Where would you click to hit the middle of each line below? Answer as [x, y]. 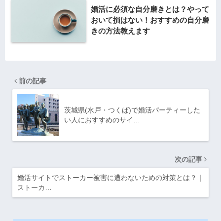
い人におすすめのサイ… [102, 120]
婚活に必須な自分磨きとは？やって [150, 9]
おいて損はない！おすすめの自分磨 [150, 20]
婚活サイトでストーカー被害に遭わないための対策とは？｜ [110, 177]
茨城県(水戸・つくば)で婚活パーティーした [132, 110]
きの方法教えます [120, 31]
